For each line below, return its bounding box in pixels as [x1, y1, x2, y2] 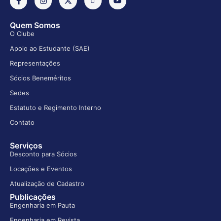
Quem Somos [10, 20, 60, 30]
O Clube [10, 29, 35, 37]
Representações [10, 59, 60, 67]
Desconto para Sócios [10, 149, 77, 158]
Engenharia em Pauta [10, 201, 75, 209]
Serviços [10, 140, 42, 150]
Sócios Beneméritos [10, 74, 71, 82]
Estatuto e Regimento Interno [10, 103, 101, 111]
